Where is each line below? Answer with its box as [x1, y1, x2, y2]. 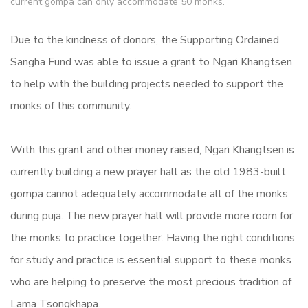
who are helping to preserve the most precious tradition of [10, 274, 291, 290]
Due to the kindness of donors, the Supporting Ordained [10, 32, 279, 48]
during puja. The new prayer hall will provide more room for [10, 208, 293, 224]
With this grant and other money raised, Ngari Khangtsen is [10, 142, 294, 158]
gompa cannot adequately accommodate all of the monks [10, 186, 288, 202]
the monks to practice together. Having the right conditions [10, 230, 295, 246]
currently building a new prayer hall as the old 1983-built [10, 164, 286, 180]
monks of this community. [10, 98, 134, 114]
